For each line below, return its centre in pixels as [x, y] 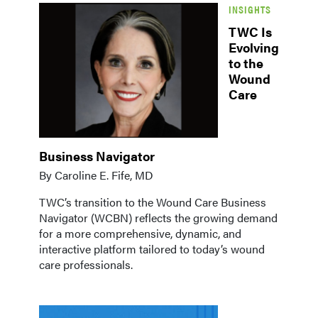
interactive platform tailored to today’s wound [152, 249]
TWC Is [250, 32]
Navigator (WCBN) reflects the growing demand [158, 218]
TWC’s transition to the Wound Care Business [153, 202]
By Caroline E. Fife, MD [96, 175]
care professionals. [86, 265]
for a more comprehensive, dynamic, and [140, 234]
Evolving [254, 48]
